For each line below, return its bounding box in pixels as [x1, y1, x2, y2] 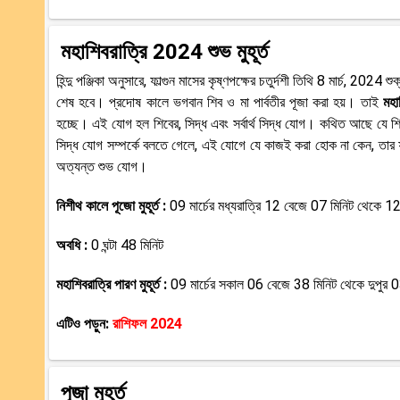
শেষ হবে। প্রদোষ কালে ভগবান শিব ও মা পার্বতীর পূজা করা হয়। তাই [56, 93, 379, 111]
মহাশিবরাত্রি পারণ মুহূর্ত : [56, 275, 171, 293]
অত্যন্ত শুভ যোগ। [56, 157, 147, 175]
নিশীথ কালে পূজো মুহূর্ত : [56, 196, 170, 214]
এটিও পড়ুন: [56, 314, 112, 332]
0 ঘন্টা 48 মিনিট [91, 236, 163, 254]
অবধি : [56, 236, 91, 254]
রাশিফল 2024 [112, 314, 182, 332]
